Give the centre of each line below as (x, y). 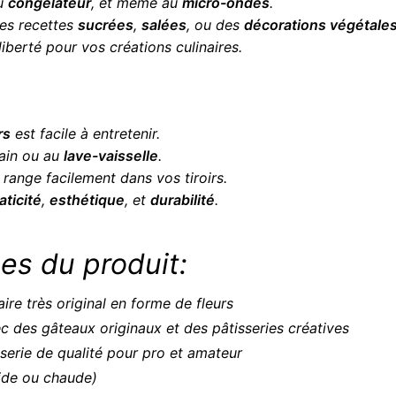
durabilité (182, 199)
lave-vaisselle (110, 155)
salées (164, 25)
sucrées (105, 25)
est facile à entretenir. (85, 133)
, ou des (215, 25)
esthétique (87, 199)
